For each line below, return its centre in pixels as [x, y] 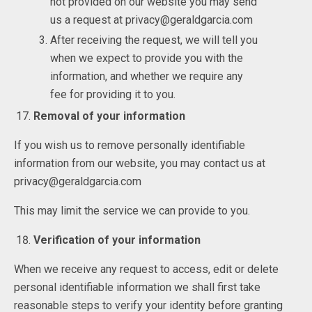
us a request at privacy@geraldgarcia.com [152, 19]
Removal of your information [110, 116]
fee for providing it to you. [113, 95]
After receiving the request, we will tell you [154, 40]
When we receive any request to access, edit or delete [146, 269]
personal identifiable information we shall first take [137, 287]
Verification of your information [117, 240]
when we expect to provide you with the [147, 58]
